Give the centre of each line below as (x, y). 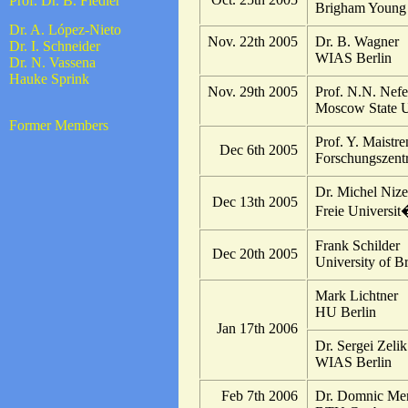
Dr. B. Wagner (357, 42)
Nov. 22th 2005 (253, 42)
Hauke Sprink (49, 79)
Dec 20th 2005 (255, 254)
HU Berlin (346, 312)
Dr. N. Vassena (52, 63)
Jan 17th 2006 (257, 329)
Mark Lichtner (357, 296)
